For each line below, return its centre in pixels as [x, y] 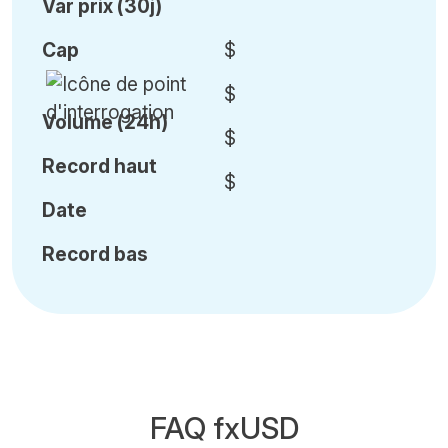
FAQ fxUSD [224, 427]
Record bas [95, 253]
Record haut [99, 165]
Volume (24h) [105, 121]
